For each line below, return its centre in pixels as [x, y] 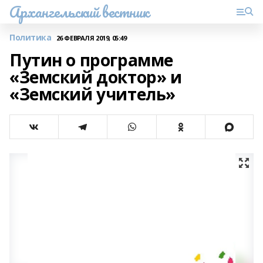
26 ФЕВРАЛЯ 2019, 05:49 [91, 38]
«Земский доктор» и [96, 77]
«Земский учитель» [92, 94]
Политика [31, 37]
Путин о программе [91, 60]
